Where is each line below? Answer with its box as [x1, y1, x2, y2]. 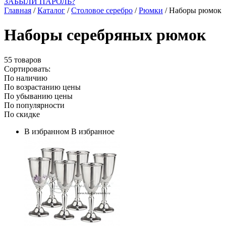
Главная [4, 6, 31, 15]
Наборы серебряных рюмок [4, 26, 206, 44]
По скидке [4, 109, 40, 119]
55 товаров [4, 55, 41, 64]
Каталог [37, 6, 65, 15]
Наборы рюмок [169, 6, 221, 15]
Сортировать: [4, 64, 50, 73]
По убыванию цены [4, 91, 73, 100]
